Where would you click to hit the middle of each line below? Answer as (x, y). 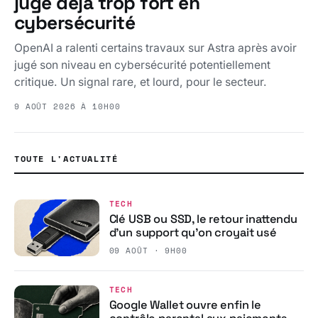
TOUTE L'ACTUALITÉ (66, 158)
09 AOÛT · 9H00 (148, 250)
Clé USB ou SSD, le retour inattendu (203, 219)
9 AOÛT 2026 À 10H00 (67, 106)
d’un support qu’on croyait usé (193, 233)
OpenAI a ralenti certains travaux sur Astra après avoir (155, 48)
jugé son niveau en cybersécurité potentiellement (142, 65)
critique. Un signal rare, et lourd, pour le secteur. (141, 82)
